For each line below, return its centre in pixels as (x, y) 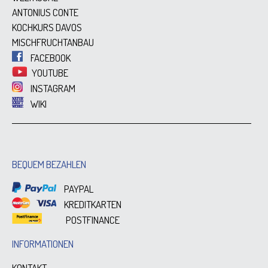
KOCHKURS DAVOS (47, 27)
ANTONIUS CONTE (45, 12)
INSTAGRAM (52, 89)
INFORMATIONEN (43, 243)
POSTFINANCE (92, 220)
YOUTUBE (49, 73)
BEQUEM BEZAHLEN (49, 164)
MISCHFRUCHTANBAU (53, 42)
